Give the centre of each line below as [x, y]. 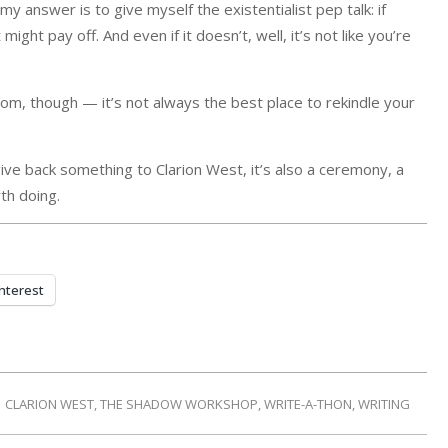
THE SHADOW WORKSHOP [179, 403]
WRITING [384, 403]
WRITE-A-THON [308, 403]
